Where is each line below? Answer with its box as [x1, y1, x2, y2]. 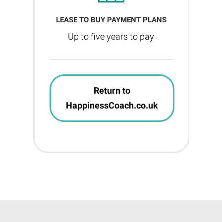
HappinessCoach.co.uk [65, 100, 158, 111]
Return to [93, 85, 130, 96]
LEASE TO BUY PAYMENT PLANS [55, 15, 166, 24]
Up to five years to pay [68, 31, 154, 42]
